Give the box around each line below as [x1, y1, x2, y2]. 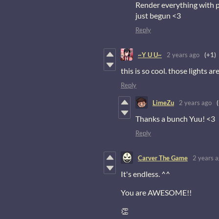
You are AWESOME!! [121, 188, 192, 197]
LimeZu [153, 98, 174, 107]
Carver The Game [138, 153, 188, 162]
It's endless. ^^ [121, 169, 170, 179]
